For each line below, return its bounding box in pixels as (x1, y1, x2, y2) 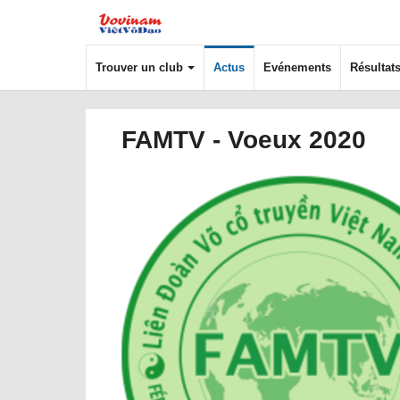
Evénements (263, 61, 331, 74)
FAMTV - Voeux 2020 (121, 126, 366, 154)
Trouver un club (96, 61, 183, 74)
